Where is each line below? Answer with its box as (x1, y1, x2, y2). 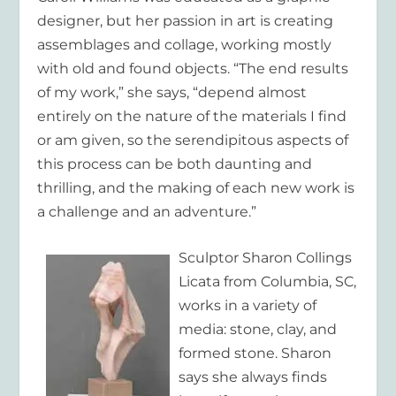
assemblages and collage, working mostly (37, 35, 332, 53)
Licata (179, 273, 221, 291)
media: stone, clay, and (179, 321, 338, 339)
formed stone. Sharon (179, 345, 332, 362)
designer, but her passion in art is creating (37, 11, 334, 29)
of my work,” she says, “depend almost (37, 83, 308, 101)
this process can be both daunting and (37, 155, 313, 172)
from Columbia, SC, (220, 273, 357, 291)
